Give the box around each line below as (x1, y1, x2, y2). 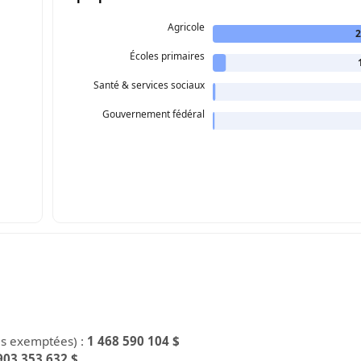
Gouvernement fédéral (102, 106, 205, 121)
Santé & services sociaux (93, 77, 206, 92)
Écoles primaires (130, 48, 205, 63)
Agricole (168, 19, 205, 34)
